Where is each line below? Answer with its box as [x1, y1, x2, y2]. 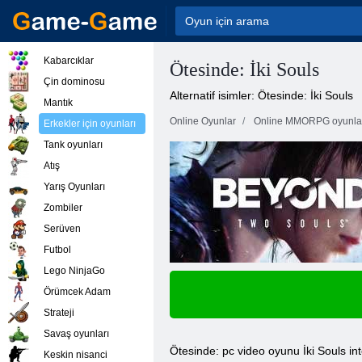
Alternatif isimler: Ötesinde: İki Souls [170, 89, 353, 102]
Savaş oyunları [44, 328, 109, 339]
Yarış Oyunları [44, 181, 105, 192]
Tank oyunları [44, 139, 103, 150]
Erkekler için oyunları [44, 118, 136, 129]
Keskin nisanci [44, 349, 107, 360]
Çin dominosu [44, 76, 105, 87]
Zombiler [44, 202, 82, 213]
